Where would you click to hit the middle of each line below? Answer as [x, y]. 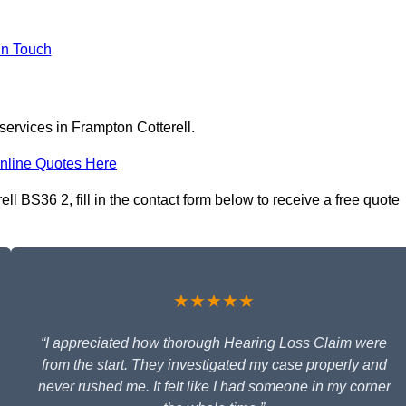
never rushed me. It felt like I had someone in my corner [214, 387]
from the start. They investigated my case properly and [214, 365]
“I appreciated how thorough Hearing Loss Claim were [214, 343]
